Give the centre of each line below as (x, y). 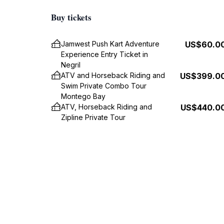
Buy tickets (71, 17)
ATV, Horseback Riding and (106, 107)
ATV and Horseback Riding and (113, 75)
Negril (71, 65)
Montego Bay (83, 96)
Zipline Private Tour (93, 117)
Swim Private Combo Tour (104, 86)
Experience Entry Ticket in (104, 54)
